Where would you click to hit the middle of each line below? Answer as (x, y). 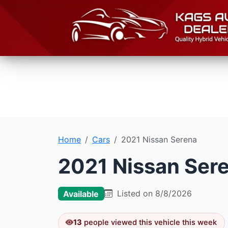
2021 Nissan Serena (159, 139)
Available (81, 194)
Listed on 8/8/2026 (153, 194)
